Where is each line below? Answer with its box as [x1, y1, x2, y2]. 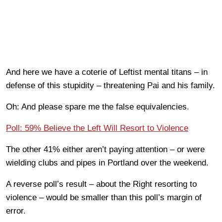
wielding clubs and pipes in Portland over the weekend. [6, 158, 209, 167]
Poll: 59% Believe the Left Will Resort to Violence [6, 123, 188, 133]
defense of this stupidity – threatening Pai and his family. [6, 80, 215, 90]
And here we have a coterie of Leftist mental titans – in [6, 67, 208, 77]
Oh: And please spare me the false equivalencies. [6, 102, 189, 111]
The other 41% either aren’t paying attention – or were [6, 144, 205, 154]
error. [6, 206, 26, 216]
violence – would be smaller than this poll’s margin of [6, 192, 202, 202]
